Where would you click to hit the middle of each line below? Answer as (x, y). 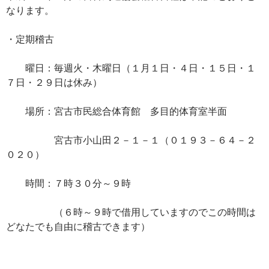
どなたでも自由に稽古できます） (78, 227)
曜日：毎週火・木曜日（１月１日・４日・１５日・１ (131, 68)
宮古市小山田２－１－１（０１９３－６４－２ (131, 141)
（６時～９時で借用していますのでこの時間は (131, 213)
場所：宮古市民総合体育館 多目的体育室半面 (116, 112)
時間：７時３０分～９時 (68, 184)
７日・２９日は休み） (54, 83)
